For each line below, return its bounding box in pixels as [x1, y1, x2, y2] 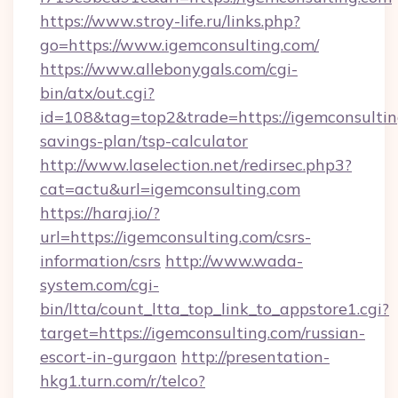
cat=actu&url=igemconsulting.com [40, 179, 300, 199]
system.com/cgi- [40, 275, 159, 295]
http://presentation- [181, 346, 330, 367]
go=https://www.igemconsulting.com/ [40, 35, 319, 55]
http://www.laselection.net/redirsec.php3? [40, 155, 352, 175]
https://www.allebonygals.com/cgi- [40, 59, 298, 79]
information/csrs [40, 251, 161, 271]
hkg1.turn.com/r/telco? [40, 370, 205, 391]
